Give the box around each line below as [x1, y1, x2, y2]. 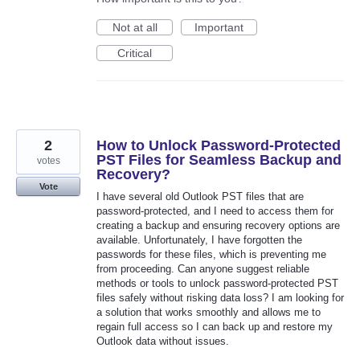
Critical [117, 46, 152, 59]
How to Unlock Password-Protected [96, 137, 341, 153]
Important [194, 20, 243, 34]
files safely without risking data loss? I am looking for [96, 291, 344, 304]
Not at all [112, 20, 157, 34]
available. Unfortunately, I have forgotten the [96, 233, 302, 246]
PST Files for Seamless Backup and [96, 151, 342, 168]
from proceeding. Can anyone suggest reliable [96, 262, 309, 275]
